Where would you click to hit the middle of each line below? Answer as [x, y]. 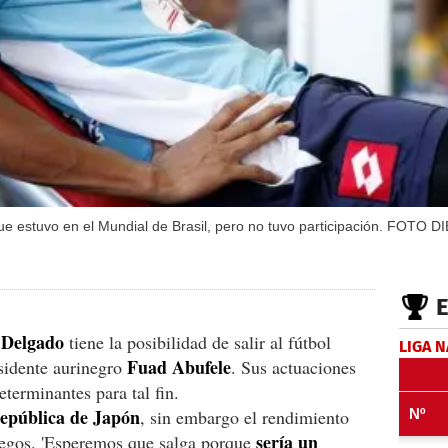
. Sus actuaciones [293, 366]
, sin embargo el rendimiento [244, 416]
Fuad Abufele [179, 366]
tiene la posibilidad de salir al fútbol [197, 341]
